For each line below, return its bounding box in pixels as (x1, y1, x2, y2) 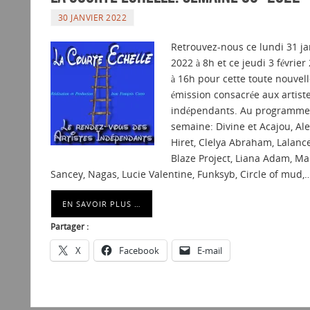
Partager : (50, 221, 89, 233)
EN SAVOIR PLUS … (62, 199, 141, 210)
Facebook (118, 244, 159, 257)
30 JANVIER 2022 (57, 12, 127, 24)
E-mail (197, 244, 222, 257)
